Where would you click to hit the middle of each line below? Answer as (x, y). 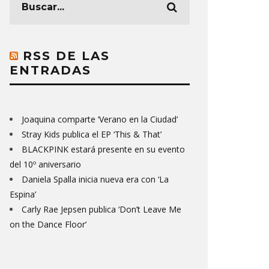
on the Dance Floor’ (48, 224)
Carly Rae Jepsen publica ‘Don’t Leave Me (101, 209)
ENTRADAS (50, 70)
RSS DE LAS (66, 56)
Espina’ (23, 194)
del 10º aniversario (45, 164)
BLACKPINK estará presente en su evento (103, 149)
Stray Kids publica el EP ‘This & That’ (92, 134)
